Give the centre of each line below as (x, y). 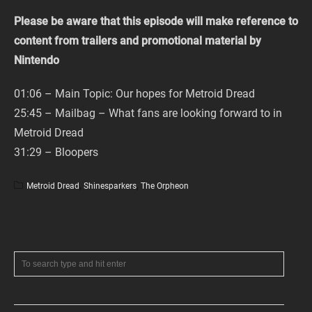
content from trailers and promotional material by (138, 41)
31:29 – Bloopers (56, 153)
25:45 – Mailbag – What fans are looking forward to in (148, 114)
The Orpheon (165, 186)
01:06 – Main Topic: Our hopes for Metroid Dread (134, 94)
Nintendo (37, 61)
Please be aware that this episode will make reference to (156, 22)
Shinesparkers (110, 186)
